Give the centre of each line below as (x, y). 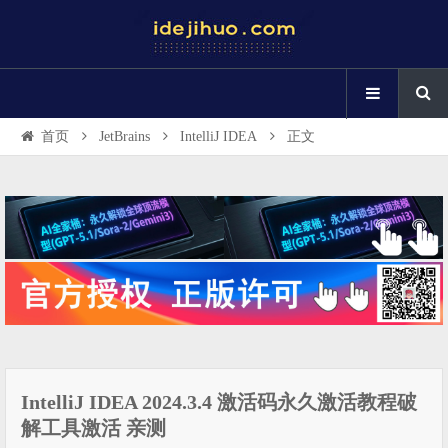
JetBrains (124, 136)
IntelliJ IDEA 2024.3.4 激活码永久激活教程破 (219, 401)
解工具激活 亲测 (93, 427)
